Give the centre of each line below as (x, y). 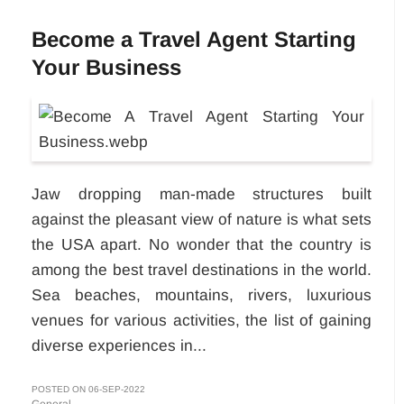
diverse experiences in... (119, 346)
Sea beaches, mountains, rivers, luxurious (202, 295)
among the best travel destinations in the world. (202, 270)
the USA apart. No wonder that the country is (202, 245)
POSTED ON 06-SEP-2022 (88, 390)
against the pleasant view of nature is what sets (202, 220)
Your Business (106, 68)
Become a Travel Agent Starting (194, 40)
